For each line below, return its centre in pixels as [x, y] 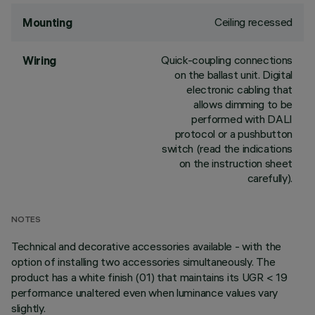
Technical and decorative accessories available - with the [147, 246]
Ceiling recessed [253, 22]
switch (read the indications [227, 148]
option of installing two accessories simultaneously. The [143, 262]
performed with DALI [242, 119]
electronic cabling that [239, 89]
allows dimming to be [243, 104]
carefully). [270, 178]
